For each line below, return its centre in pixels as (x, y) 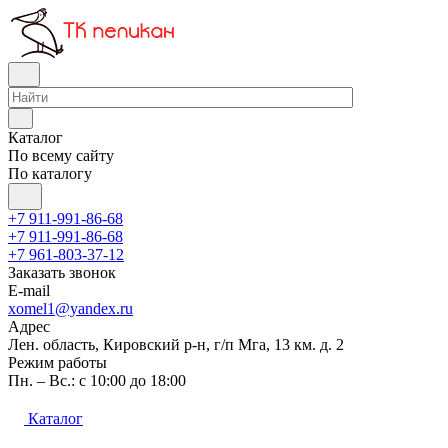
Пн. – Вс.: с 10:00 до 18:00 (97, 380)
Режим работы (57, 362)
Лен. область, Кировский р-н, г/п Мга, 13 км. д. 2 (176, 344)
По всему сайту (61, 155)
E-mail (29, 290)
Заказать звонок (62, 272)
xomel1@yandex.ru (70, 308)
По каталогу (50, 173)
